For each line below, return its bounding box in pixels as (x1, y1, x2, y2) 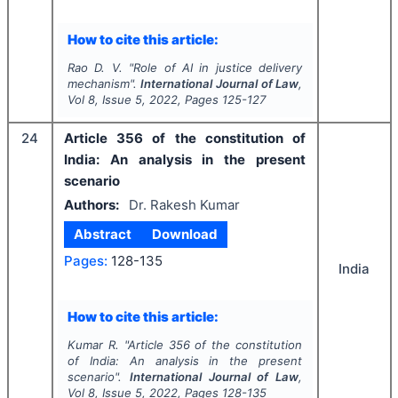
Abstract (74, 226, 132, 243)
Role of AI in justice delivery (133, 60, 303, 76)
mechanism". (67, 76, 141, 92)
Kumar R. (67, 338, 119, 353)
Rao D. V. (67, 60, 123, 76)
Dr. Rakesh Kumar (128, 195, 240, 213)
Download (151, 226, 218, 243)
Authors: (64, 195, 119, 213)
